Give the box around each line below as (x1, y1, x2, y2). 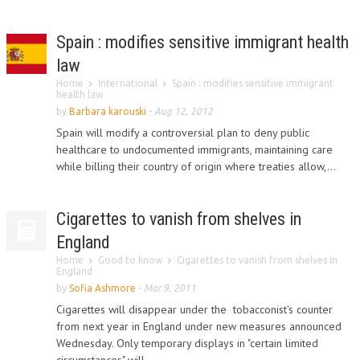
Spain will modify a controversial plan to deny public (56, 125, 309, 140)
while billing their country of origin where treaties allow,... (56, 159, 336, 174)
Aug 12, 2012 (154, 106, 213, 117)
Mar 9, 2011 (144, 283, 196, 293)
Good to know (98, 255, 162, 265)
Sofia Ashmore (69, 283, 136, 293)
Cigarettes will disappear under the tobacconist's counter (56, 302, 333, 317)
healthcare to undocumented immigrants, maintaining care (56, 142, 333, 157)
